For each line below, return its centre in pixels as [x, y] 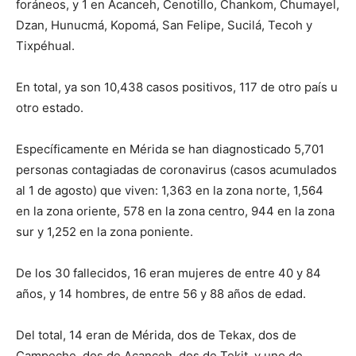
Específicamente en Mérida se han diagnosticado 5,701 [170, 149]
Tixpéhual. [45, 46]
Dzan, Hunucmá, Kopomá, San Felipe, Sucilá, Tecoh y [164, 25]
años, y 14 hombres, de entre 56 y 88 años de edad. [161, 294]
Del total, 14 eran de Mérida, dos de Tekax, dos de [156, 335]
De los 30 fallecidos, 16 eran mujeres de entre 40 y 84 [168, 273]
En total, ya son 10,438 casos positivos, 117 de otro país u [177, 87]
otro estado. [50, 108]
